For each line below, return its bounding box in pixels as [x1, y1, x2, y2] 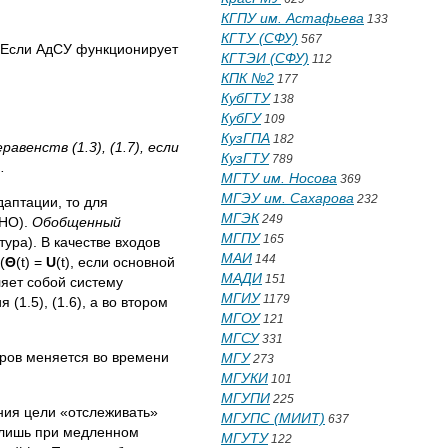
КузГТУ [221, 150, 269, 166]
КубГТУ [221, 90, 270, 106]
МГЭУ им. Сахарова [221, 190, 354, 206]
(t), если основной [56, 254, 175, 271]
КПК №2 [221, 70, 274, 86]
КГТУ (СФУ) [221, 30, 298, 46]
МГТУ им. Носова [221, 170, 337, 186]
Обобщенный [32, 214, 121, 231]
